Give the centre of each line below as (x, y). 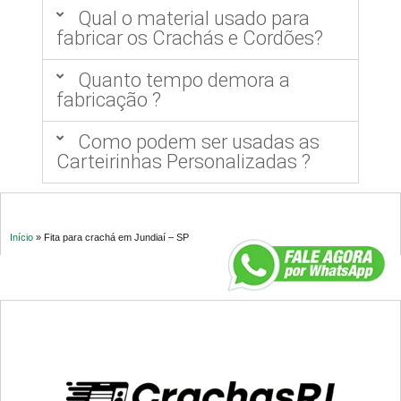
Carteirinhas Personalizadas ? (184, 162)
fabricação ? (109, 100)
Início (21, 238)
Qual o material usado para (193, 19)
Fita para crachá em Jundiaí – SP (116, 238)
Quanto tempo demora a (183, 81)
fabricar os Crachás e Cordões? (190, 38)
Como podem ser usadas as (198, 142)
